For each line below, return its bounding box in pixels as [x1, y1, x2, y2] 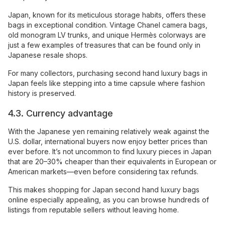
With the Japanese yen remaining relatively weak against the [8, 127, 209, 136]
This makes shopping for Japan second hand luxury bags [8, 185, 199, 194]
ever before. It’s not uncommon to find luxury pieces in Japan [8, 147, 211, 156]
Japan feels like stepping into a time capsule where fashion [8, 79, 205, 88]
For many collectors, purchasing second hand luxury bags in [8, 69, 207, 78]
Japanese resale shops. [8, 51, 89, 60]
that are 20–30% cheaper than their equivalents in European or [8, 157, 216, 166]
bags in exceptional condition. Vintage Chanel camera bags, [8, 21, 207, 30]
